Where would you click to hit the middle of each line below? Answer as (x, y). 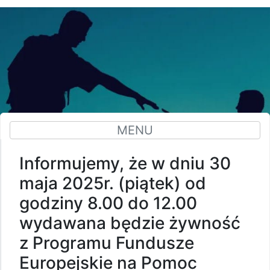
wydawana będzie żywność (130, 223)
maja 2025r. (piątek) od (113, 183)
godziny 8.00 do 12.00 (108, 203)
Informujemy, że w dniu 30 (125, 163)
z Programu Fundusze (107, 243)
